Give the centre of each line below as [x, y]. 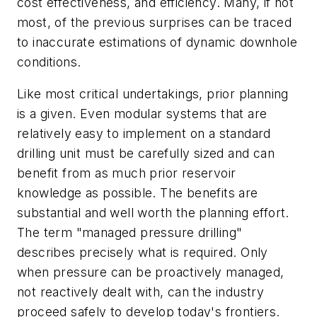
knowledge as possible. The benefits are [138, 193]
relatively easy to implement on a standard [144, 134]
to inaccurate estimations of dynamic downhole [157, 42]
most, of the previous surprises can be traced [154, 22]
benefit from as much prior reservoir [127, 173]
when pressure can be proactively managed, [151, 272]
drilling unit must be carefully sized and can [146, 154]
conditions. [49, 62]
